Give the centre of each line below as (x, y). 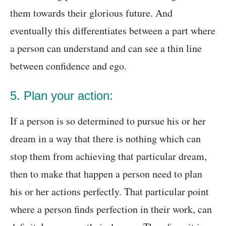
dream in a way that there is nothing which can (105, 139)
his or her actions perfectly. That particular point (109, 192)
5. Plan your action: (62, 96)
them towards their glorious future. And (91, 13)
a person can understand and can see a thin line (106, 48)
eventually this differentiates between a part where (113, 31)
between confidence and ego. (68, 66)
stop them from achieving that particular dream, (108, 156)
